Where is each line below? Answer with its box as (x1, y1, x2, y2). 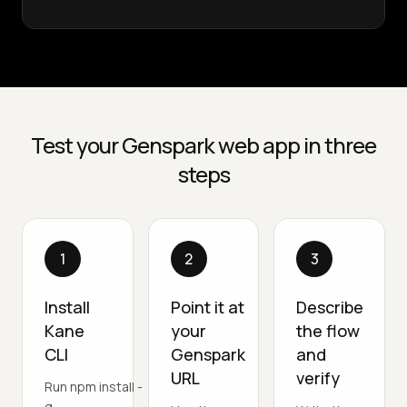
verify (296, 366, 341, 389)
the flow (296, 319, 361, 342)
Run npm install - (45, 377, 143, 395)
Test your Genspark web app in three (31, 129, 376, 160)
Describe (296, 295, 364, 318)
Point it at (170, 295, 244, 318)
